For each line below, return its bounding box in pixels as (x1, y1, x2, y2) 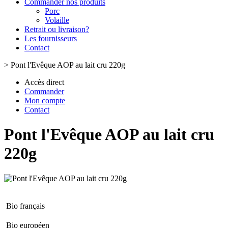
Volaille (45, 16, 69, 24)
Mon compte (24, 96, 65, 105)
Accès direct (24, 78, 64, 87)
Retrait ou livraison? (24, 25, 89, 34)
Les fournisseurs (24, 34, 77, 43)
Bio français (6, 201, 45, 210)
